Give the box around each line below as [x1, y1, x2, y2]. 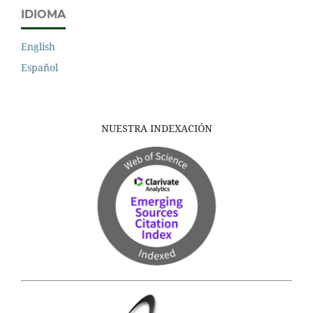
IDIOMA [21, 8, 66, 22]
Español [21, 61, 58, 75]
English [21, 40, 55, 54]
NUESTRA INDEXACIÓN [101, 122, 212, 136]
